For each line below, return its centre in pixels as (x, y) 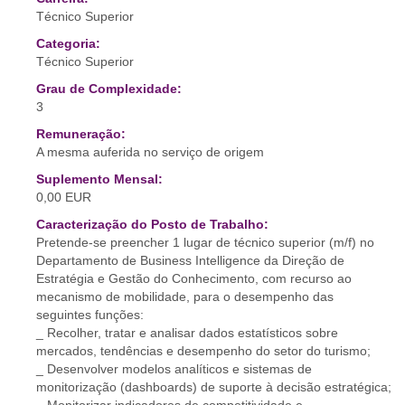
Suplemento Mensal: (99, 179)
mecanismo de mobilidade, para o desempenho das (185, 297)
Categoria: (68, 43)
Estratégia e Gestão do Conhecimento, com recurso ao (194, 278)
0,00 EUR (64, 197)
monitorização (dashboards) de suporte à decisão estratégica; (214, 387)
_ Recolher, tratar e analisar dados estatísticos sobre (187, 333)
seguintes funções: (90, 315)
